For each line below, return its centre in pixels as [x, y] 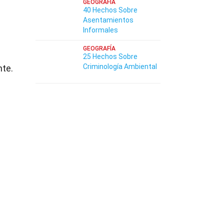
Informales [100, 30]
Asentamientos [108, 20]
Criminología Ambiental [120, 66]
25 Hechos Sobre [110, 56]
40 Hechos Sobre [110, 10]
